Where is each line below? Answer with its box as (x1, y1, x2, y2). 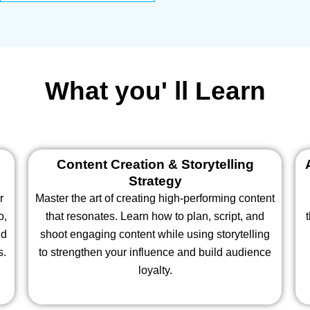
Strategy (128, 174, 182, 189)
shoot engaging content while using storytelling (40, 228, 270, 241)
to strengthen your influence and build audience (39, 246, 271, 259)
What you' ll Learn (44, 77, 266, 106)
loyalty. (138, 264, 172, 277)
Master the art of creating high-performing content (35, 192, 275, 205)
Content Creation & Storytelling (56, 157, 254, 172)
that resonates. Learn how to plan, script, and (46, 210, 264, 223)
